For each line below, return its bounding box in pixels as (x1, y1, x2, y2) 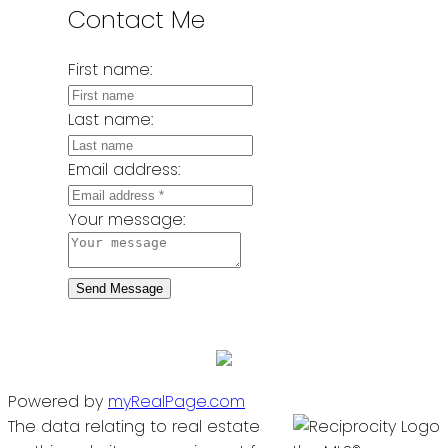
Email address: (67, 157, 180, 181)
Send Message (75, 280, 163, 296)
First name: (67, 57, 152, 81)
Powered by (8, 389, 108, 413)
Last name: (67, 107, 153, 131)
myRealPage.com (108, 389, 245, 413)
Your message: (67, 207, 185, 231)
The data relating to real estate (8, 414, 260, 438)
